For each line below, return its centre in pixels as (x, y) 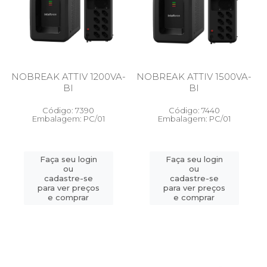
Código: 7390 (68, 110)
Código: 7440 (194, 110)
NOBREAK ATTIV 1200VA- (68, 77)
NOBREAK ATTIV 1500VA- (194, 77)
